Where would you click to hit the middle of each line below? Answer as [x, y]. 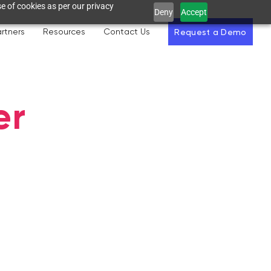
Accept [194, 12]
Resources [64, 31]
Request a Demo [211, 32]
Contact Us [127, 31]
